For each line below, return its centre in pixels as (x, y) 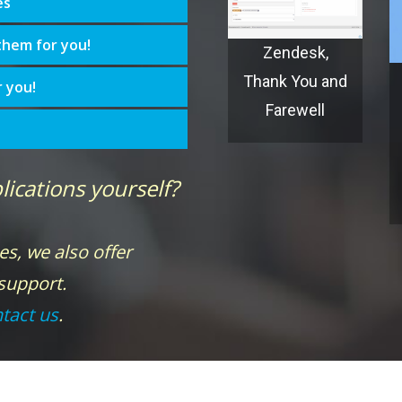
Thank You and (295, 81)
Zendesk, (295, 52)
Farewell (295, 109)
